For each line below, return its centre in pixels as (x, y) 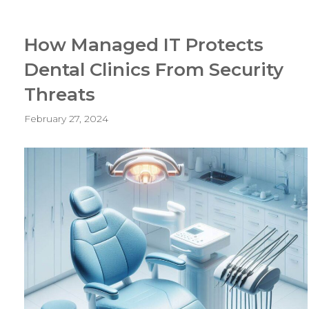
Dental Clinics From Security (154, 70)
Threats (60, 94)
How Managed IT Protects (144, 45)
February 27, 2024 (66, 118)
